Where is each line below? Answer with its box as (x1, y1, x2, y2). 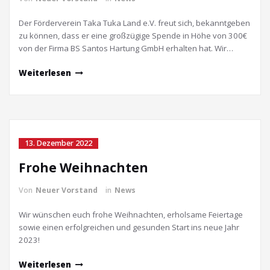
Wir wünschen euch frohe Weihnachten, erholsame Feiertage (19, 209, 243, 220)
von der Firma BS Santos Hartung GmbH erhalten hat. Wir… (19, 43, 233, 54)
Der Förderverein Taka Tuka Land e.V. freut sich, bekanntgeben (19, 17, 250, 28)
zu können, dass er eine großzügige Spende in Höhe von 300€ (19, 30, 247, 41)
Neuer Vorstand (36, 185, 98, 195)
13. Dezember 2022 (25, 138, 92, 148)
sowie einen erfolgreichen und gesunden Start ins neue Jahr (19, 222, 239, 233)
